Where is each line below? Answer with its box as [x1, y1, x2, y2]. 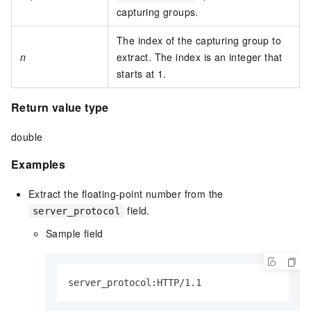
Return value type [11, 99, 109, 116]
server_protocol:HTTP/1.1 [68, 276, 201, 288]
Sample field [46, 226, 103, 240]
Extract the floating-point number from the [28, 186, 224, 201]
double [11, 129, 43, 144]
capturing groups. [117, 5, 199, 19]
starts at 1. [117, 67, 167, 81]
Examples [11, 155, 66, 172]
